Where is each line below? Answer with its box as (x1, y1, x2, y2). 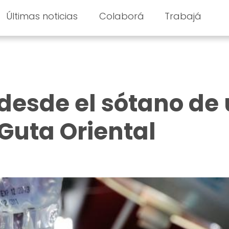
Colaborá (99, 10, 145, 22)
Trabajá (165, 10, 202, 22)
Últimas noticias (6, 10, 78, 22)
